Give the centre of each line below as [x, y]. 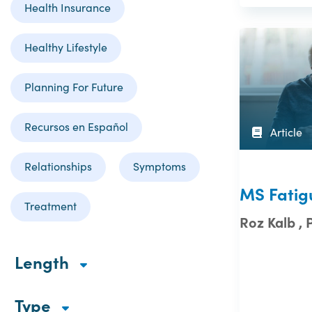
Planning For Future [74, 87]
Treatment [50, 206]
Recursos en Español [76, 126]
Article [285, 132]
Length [44, 262]
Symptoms [159, 166]
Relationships [58, 166]
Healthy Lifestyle [66, 47]
